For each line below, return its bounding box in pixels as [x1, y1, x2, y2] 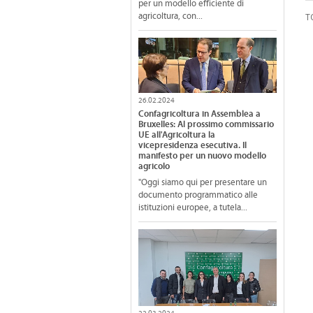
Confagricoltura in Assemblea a [138, 108, 261, 120]
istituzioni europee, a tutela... [138, 203, 247, 214]
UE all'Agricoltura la [138, 129, 215, 141]
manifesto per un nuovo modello [138, 150, 266, 162]
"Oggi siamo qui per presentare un [138, 177, 267, 189]
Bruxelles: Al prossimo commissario [138, 119, 274, 131]
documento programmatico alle [138, 190, 258, 201]
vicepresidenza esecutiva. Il [138, 140, 247, 152]
